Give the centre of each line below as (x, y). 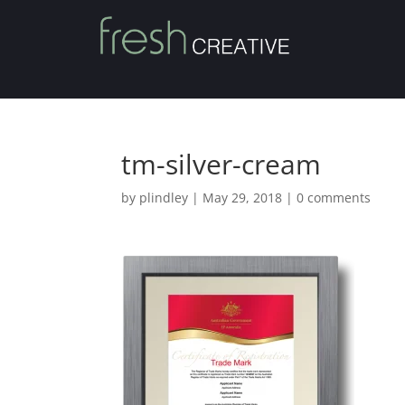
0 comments (334, 197)
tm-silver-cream (221, 164)
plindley (164, 197)
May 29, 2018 (243, 197)
